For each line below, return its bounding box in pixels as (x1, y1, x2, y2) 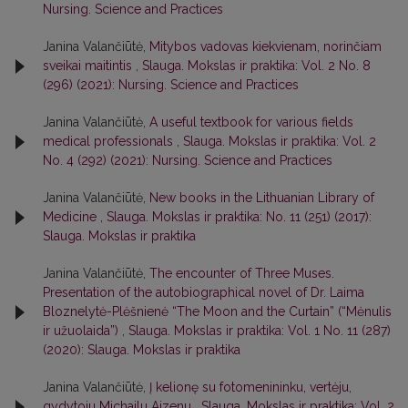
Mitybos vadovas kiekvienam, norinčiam (149, 39, 382, 55)
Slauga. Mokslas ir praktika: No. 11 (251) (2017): (107, 209, 372, 225)
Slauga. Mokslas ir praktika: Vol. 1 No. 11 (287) (128, 323, 391, 339)
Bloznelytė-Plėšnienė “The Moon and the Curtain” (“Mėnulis (43, 304, 392, 320)
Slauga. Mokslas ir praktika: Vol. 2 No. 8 (142, 58, 371, 74)
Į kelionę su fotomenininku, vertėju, (149, 380, 352, 395)
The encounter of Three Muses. (149, 266, 334, 281)
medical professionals (43, 134, 177, 149)
